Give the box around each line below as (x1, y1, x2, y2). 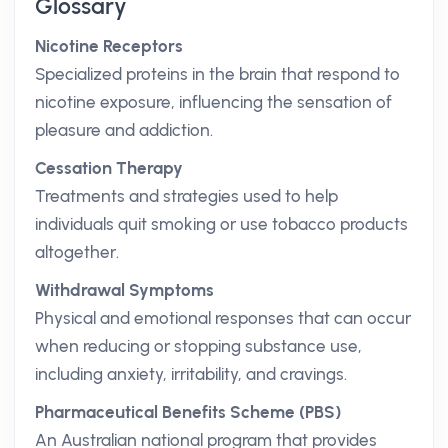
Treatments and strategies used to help (35, 186, 338, 206)
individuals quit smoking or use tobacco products (35, 214, 408, 234)
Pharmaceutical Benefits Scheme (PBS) (35, 402, 341, 422)
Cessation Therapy (35, 158, 183, 178)
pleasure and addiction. (35, 120, 213, 140)
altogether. (35, 242, 119, 262)
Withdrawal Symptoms (35, 280, 214, 300)
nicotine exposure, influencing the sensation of (35, 92, 392, 112)
